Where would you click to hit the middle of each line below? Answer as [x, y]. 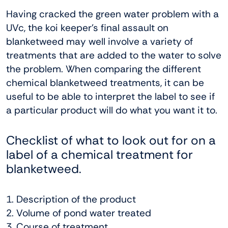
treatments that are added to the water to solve [114, 55]
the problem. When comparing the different [104, 69]
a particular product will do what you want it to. [112, 110]
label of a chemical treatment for [99, 155]
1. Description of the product [71, 199]
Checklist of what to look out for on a [111, 140]
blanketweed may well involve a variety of [99, 42]
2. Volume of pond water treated [79, 213]
